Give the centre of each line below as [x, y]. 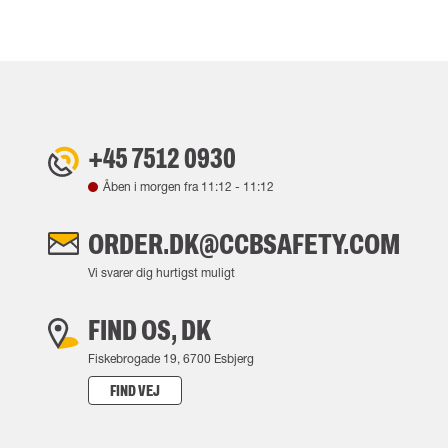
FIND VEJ [135, 390]
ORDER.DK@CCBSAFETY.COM [244, 244]
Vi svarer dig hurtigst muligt [161, 272]
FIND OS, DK [149, 330]
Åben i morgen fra [152, 186]
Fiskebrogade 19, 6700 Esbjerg [171, 358]
